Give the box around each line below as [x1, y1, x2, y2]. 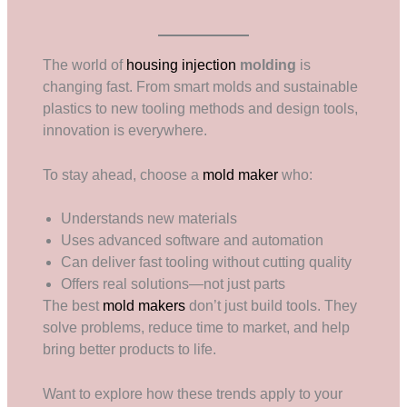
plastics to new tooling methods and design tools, [43, 100, 359, 116]
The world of [43, 56, 127, 73]
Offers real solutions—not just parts [61, 276, 286, 293]
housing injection [126, 56, 241, 73]
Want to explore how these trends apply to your [43, 386, 343, 402]
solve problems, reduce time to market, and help [43, 320, 351, 336]
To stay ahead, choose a [43, 166, 203, 183]
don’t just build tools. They [185, 298, 358, 314]
